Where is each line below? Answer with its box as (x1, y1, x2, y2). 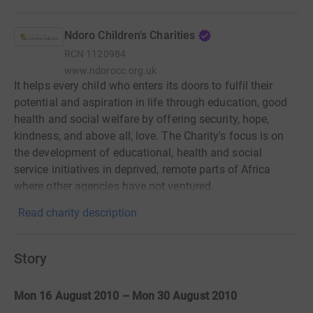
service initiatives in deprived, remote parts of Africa (14, 162, 271, 176)
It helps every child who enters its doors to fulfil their (14, 78, 273, 92)
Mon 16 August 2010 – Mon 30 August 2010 (14, 289, 238, 303)
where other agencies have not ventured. (14, 179, 214, 193)
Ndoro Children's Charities (64, 28, 196, 42)
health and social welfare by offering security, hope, (14, 112, 270, 126)
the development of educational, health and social (14, 145, 262, 159)
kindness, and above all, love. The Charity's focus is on (14, 129, 284, 143)
